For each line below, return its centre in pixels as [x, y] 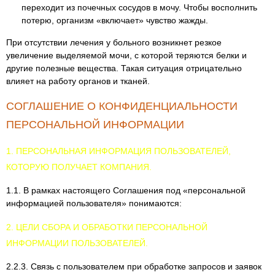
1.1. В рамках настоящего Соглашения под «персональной [126, 190]
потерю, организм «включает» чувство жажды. [115, 20]
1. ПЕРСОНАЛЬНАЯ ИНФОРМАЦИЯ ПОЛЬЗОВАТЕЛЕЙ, [118, 151]
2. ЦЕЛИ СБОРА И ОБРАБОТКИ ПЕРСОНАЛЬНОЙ [107, 227]
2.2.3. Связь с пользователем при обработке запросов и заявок [134, 266]
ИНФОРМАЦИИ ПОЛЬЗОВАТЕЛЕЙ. [77, 243]
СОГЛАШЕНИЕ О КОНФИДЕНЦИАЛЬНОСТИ [122, 106]
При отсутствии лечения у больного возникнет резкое [114, 42]
